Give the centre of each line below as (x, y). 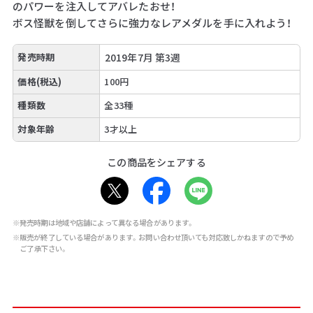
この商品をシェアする (156, 162)
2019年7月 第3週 (143, 57)
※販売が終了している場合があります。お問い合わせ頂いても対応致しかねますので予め (153, 238)
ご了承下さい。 (44, 249)
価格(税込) (40, 82)
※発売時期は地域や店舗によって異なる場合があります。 (103, 222)
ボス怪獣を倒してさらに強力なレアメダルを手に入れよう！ (152, 22)
